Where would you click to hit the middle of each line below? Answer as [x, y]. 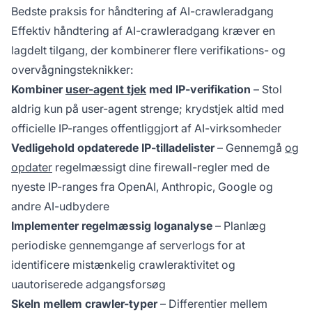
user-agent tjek [106, 89]
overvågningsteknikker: [72, 70]
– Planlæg [239, 226]
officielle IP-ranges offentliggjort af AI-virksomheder [146, 128]
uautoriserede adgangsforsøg [88, 284]
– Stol [266, 89]
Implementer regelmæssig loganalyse [112, 226]
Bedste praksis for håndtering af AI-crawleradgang [142, 11]
